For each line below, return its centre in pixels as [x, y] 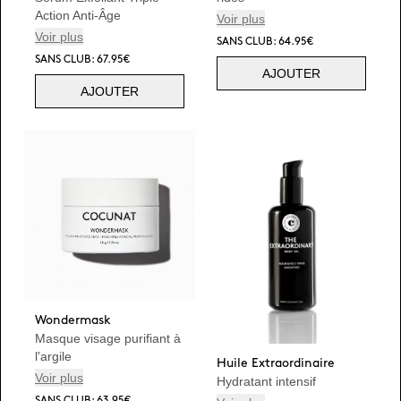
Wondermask [73, 320]
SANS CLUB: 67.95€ [82, 60]
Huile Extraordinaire [276, 363]
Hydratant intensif [266, 381]
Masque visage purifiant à [108, 338]
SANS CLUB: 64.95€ [265, 42]
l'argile [53, 356]
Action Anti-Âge [78, 15]
